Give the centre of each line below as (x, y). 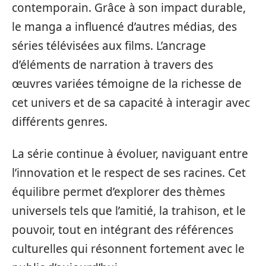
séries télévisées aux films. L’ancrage (109, 45)
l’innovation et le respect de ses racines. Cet (129, 173)
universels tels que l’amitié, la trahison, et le (129, 211)
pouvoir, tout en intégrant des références (123, 230)
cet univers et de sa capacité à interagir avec (131, 102)
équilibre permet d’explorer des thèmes (118, 192)
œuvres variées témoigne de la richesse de (127, 83)
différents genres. (60, 121)
